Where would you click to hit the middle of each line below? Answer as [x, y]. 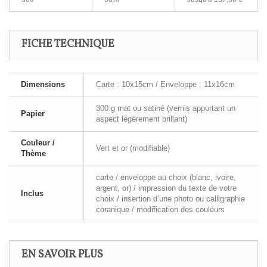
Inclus [32, 194]
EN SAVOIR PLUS [62, 255]
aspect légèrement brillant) [142, 119]
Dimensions [43, 85]
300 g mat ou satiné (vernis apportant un [166, 108]
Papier [33, 114]
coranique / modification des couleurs [160, 210]
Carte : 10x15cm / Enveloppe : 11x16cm [165, 85]
